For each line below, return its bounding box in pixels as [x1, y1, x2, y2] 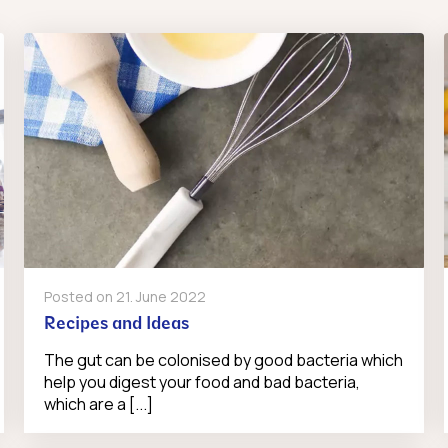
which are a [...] [43, 393, 153, 416]
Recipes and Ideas [43, 315, 189, 335]
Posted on [43, 287, 116, 307]
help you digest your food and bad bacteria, [43, 371, 360, 394]
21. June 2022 [115, 287, 206, 307]
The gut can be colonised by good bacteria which [43, 349, 403, 372]
